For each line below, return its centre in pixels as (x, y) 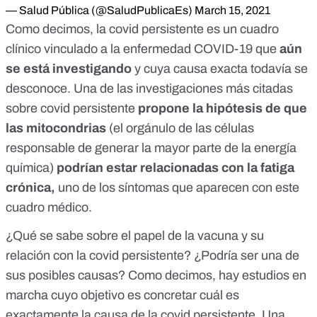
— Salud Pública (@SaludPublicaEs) (100, 10)
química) (31, 167)
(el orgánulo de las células (181, 128)
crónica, (30, 187)
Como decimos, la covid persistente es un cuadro (142, 29)
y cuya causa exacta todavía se (221, 68)
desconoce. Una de (61, 88)
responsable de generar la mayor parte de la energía (151, 148)
